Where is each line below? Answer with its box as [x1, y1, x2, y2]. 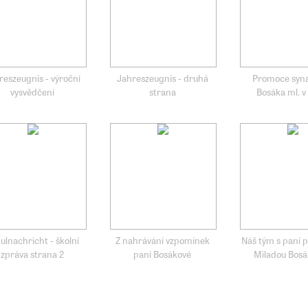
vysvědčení [10, 84, 54, 98]
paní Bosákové [133, 246, 192, 261]
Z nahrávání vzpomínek [115, 232, 210, 247]
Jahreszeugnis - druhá [116, 70, 208, 85]
